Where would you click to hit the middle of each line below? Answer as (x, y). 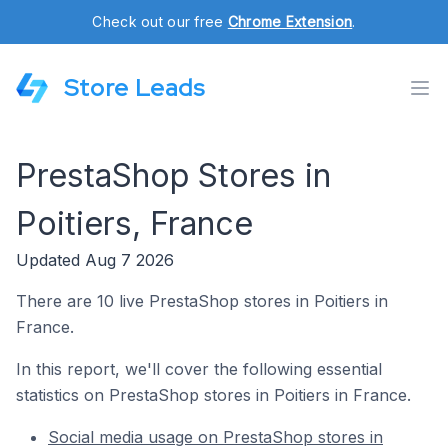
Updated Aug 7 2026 (95, 260)
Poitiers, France (134, 223)
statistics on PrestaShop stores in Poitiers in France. (213, 395)
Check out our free (160, 21)
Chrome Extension (290, 21)
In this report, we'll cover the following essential (199, 369)
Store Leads (134, 87)
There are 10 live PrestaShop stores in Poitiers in (202, 301)
